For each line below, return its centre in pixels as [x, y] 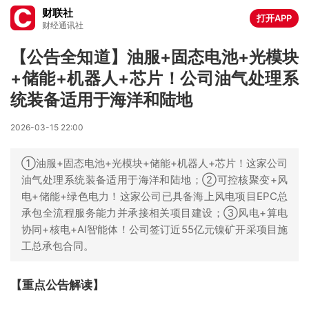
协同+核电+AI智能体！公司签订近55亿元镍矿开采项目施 [154, 229]
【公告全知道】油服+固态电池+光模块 [154, 57]
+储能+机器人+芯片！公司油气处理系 [154, 78]
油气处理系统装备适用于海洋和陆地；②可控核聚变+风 [154, 180]
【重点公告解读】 [57, 285]
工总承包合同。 [58, 246]
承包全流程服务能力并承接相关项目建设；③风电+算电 [154, 213]
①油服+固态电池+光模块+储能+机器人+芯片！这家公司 [154, 163]
